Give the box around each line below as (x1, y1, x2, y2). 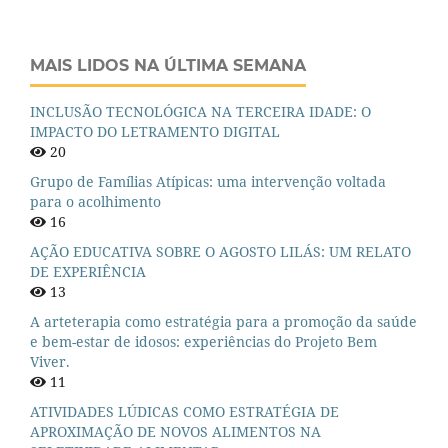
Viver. (30, 352, 70, 372)
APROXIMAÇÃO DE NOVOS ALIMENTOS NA (30, 422, 321, 442)
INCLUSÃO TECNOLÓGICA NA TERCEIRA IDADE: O (30, 102, 371, 122)
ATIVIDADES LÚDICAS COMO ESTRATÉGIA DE (30, 402, 339, 422)
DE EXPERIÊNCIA (30, 262, 146, 282)
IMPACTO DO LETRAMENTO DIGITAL (30, 122, 280, 142)
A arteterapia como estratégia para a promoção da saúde (30, 312, 417, 332)
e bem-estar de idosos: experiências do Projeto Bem (30, 332, 377, 352)
